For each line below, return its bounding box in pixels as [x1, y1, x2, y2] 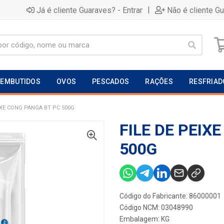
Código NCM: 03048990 [119, 203, 193, 211]
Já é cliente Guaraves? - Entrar [36, 5, 142, 15]
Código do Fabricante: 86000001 [119, 192, 221, 200]
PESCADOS [92, 77, 129, 85]
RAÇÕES [145, 77, 173, 85]
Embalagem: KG [119, 215, 169, 223]
